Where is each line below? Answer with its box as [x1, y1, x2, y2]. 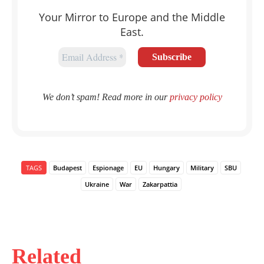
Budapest [52, 163, 82, 172]
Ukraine [84, 179, 109, 189]
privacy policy [169, 91, 222, 102]
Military [190, 163, 214, 172]
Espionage [92, 163, 124, 172]
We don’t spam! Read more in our [42, 91, 170, 102]
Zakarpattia [142, 179, 177, 189]
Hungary [153, 163, 180, 172]
